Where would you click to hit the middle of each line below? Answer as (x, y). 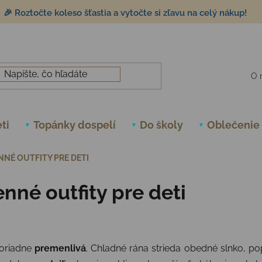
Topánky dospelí (75, 125)
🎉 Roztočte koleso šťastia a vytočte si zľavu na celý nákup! (125, 13)
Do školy (161, 125)
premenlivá (58, 249)
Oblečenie (233, 125)
